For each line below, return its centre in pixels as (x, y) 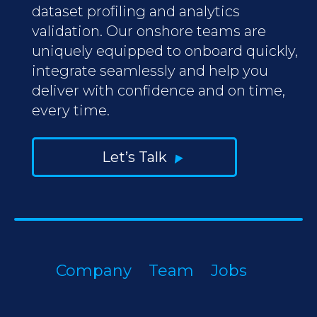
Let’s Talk (134, 157)
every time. (71, 110)
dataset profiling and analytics (136, 11)
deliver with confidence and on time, (158, 90)
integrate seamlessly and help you (150, 70)
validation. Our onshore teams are (149, 31)
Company (94, 270)
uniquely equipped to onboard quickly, (165, 51)
